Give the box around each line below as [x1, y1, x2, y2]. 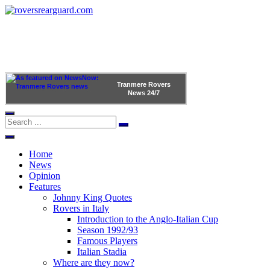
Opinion [29, 171, 60, 181]
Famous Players [77, 236, 137, 246]
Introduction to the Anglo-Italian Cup [77, 214, 218, 224]
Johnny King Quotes [53, 192, 132, 202]
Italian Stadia [77, 246, 127, 257]
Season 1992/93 [77, 225, 138, 235]
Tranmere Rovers [117, 81, 171, 88]
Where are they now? [53, 257, 134, 268]
